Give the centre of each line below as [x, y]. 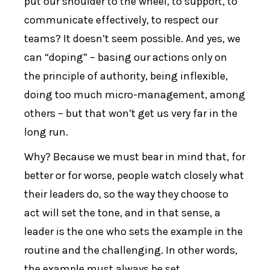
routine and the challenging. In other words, [131, 250]
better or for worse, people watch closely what [134, 176]
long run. [46, 132]
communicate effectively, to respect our [121, 20]
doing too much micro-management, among [135, 95]
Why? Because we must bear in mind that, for [135, 157]
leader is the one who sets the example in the [134, 232]
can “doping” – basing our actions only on [126, 58]
